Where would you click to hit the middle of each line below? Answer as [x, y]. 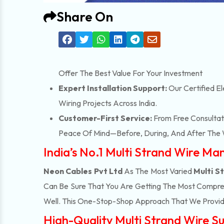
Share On [85, 17]
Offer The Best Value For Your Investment [130, 73]
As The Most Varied [158, 171]
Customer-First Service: [105, 118]
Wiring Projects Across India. [108, 103]
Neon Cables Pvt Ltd [83, 171]
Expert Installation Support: [113, 88]
